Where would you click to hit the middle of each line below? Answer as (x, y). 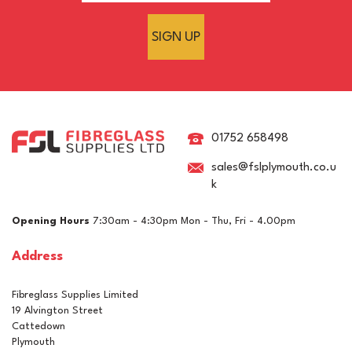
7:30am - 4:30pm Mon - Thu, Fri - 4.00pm (192, 221)
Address (37, 257)
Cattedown (38, 326)
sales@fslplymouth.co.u (274, 168)
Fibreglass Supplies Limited (75, 295)
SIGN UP (176, 37)
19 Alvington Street (57, 311)
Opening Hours (51, 221)
